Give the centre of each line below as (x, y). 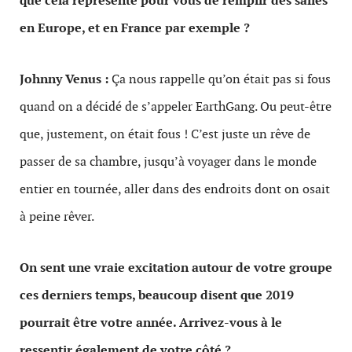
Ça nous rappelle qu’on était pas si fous (220, 79)
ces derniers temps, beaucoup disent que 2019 (157, 295)
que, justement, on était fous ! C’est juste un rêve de (165, 134)
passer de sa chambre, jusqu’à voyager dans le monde (168, 161)
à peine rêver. (57, 216)
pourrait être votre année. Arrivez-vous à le (151, 323)
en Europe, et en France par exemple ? (135, 28)
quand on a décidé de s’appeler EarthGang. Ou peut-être (176, 106)
